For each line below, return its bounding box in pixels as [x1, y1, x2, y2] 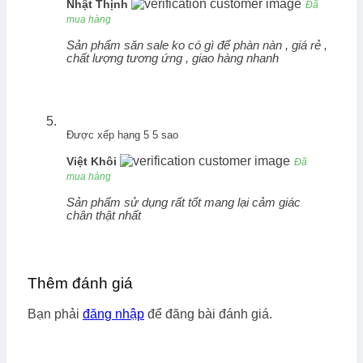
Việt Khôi [66, 154, 120, 168]
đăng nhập [83, 307, 144, 322]
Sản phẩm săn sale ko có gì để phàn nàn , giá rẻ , [66, 39, 327, 53]
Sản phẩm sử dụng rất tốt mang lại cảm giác [66, 195, 301, 209]
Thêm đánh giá [28, 274, 133, 292]
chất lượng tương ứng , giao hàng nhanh [66, 52, 279, 66]
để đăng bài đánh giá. [144, 307, 272, 322]
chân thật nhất [66, 208, 141, 222]
